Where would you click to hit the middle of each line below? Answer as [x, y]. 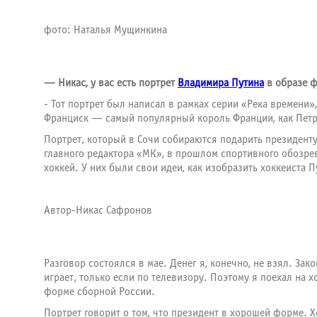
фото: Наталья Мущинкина [105, 30]
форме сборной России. [99, 292]
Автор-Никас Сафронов [98, 210]
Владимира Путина [221, 83]
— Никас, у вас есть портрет [111, 83]
